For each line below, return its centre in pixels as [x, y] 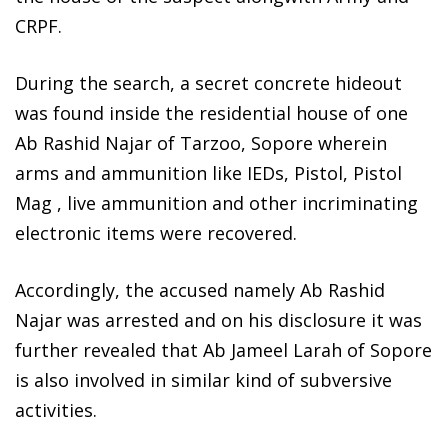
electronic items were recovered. [156, 233]
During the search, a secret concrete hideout [208, 83]
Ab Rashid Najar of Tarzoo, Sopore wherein [201, 143]
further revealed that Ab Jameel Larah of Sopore [223, 350]
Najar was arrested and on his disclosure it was [218, 320]
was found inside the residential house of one [211, 113]
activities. [56, 410]
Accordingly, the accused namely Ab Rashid [200, 290]
